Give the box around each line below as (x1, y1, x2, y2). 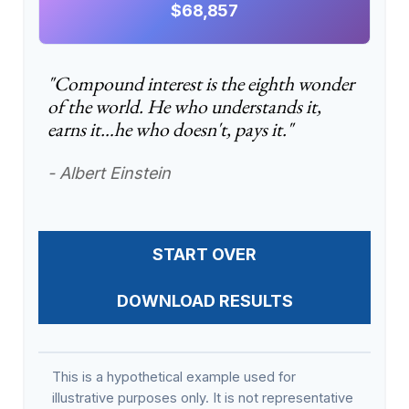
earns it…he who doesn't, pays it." (47, 116, 293, 142)
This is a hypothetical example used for (52, 368, 296, 385)
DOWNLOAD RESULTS (116, 290, 293, 310)
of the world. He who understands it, (47, 93, 321, 119)
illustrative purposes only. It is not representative (52, 389, 353, 406)
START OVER (152, 244, 257, 264)
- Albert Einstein (47, 163, 171, 183)
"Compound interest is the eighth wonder (47, 70, 354, 96)
